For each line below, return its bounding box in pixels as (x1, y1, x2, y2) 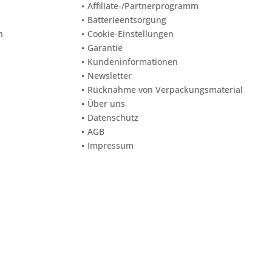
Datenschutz (87, 112, 138, 123)
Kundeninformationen (87, 56, 178, 67)
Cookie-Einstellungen (87, 28, 174, 39)
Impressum (87, 140, 134, 151)
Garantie (87, 42, 123, 53)
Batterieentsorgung (87, 14, 166, 25)
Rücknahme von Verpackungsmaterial (87, 84, 243, 95)
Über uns (87, 98, 125, 109)
